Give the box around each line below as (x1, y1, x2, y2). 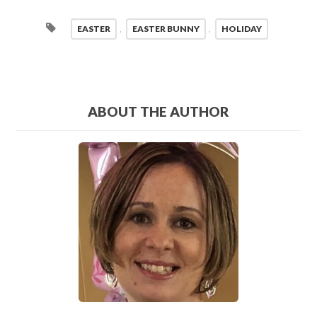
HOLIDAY (221, 23, 262, 34)
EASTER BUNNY (132, 23, 200, 34)
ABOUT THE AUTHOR (88, 103, 229, 120)
